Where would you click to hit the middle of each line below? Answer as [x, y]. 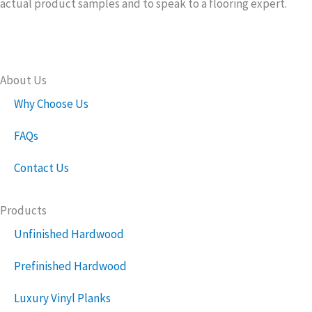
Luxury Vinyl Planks [62, 298]
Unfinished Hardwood [69, 234]
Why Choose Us [51, 103]
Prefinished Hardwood [70, 266]
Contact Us [41, 167]
